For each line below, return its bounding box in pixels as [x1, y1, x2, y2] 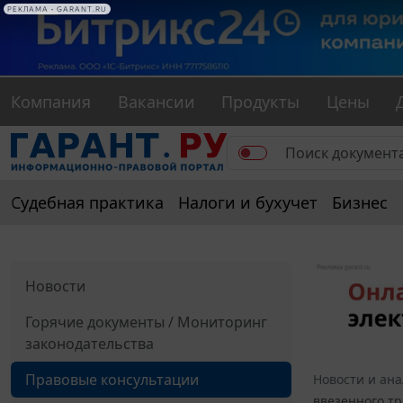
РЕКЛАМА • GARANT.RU [7, 4, 107, 13]
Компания [11, 91, 91, 113]
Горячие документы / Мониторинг [25, 312, 267, 333]
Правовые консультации [25, 370, 199, 390]
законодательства [25, 334, 154, 354]
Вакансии [117, 91, 195, 113]
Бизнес [332, 192, 388, 214]
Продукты [221, 91, 300, 113]
